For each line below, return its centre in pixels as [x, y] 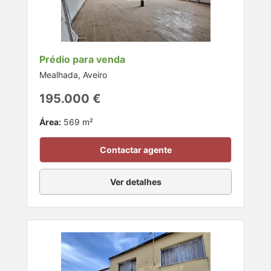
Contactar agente [135, 150]
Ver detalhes [135, 182]
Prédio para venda [82, 60]
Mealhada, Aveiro [73, 75]
